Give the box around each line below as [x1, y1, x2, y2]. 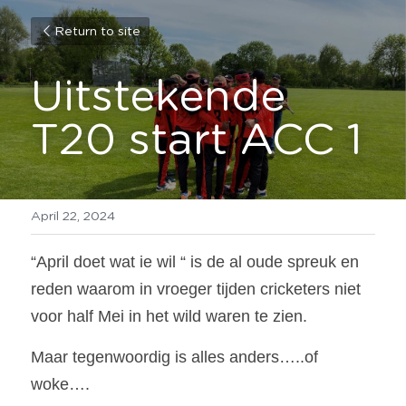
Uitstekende [31, 76, 285, 120]
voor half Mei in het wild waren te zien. [31, 307, 307, 325]
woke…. [31, 375, 90, 393]
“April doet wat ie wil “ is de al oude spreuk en [31, 253, 359, 271]
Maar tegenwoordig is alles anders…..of [31, 348, 318, 366]
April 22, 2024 [31, 210, 115, 223]
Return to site [54, 25, 140, 38]
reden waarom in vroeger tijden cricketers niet [31, 280, 361, 298]
